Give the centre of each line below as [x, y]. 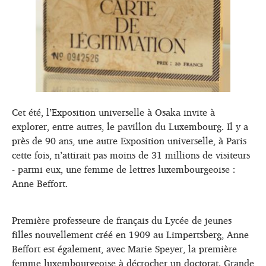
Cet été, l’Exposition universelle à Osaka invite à [113, 112]
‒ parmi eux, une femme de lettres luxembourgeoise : [123, 169]
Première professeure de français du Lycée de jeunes [122, 220]
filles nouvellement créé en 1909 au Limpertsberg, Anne [130, 234]
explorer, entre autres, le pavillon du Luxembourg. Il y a [130, 126]
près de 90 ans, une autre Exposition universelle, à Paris [129, 140]
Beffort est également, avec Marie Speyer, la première [124, 248]
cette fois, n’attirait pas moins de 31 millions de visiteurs [131, 155]
